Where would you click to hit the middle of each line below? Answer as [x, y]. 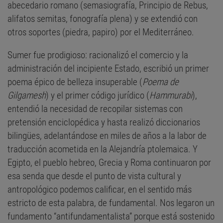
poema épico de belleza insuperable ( [75, 82]
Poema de [161, 82]
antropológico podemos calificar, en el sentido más [100, 190]
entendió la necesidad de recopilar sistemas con [95, 109]
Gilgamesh [27, 96]
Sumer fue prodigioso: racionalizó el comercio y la [98, 55]
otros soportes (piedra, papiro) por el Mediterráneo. [101, 32]
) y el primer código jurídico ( [98, 96]
